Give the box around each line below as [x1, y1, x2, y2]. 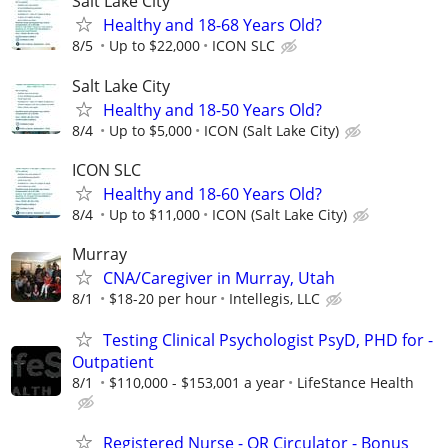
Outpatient [72, 351, 154, 374]
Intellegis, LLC [229, 288, 320, 308]
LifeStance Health [297, 373, 414, 393]
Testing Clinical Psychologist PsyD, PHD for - [103, 329, 433, 352]
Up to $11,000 [109, 204, 200, 224]
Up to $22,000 [109, 36, 200, 56]
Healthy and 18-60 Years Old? [103, 182, 322, 205]
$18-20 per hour [109, 288, 217, 308]
